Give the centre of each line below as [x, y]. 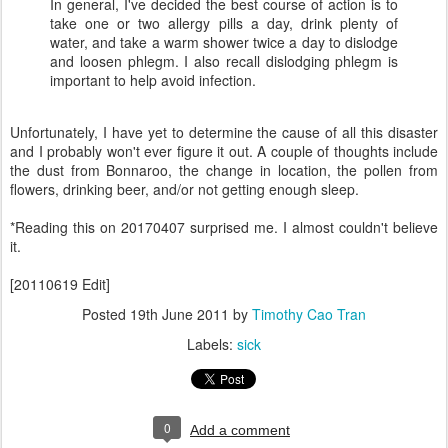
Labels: [212, 344]
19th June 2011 [179, 314]
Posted [106, 314]
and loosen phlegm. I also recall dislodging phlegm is [224, 61]
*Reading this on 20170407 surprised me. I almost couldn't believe [224, 227]
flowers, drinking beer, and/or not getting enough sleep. [184, 189]
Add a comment [240, 430]
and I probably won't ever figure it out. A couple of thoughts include [224, 151]
